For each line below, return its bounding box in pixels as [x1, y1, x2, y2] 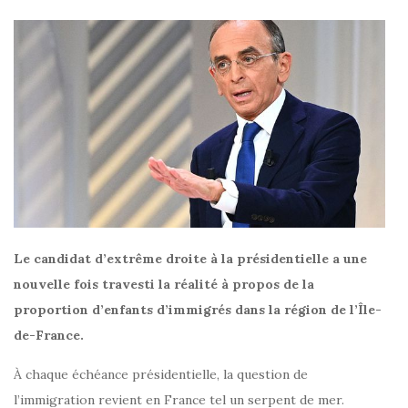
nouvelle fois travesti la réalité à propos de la [14, 276, 314, 293]
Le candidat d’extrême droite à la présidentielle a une [14, 250, 367, 268]
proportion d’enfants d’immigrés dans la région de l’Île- [14, 301, 382, 319]
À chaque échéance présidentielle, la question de [14, 366, 308, 383]
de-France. [14, 327, 84, 344]
